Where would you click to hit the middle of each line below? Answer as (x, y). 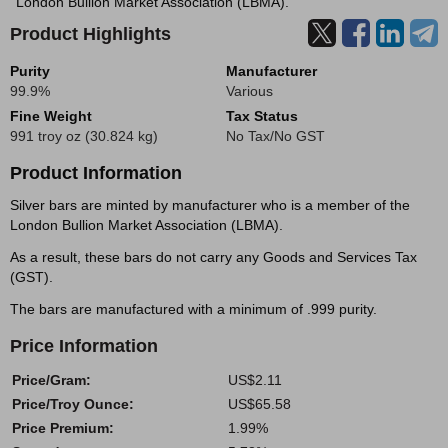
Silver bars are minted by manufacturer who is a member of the (210, 205)
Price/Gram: (51, 380)
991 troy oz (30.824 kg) (84, 136)
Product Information (96, 173)
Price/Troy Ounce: (73, 404)
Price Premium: (63, 428)
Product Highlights (90, 34)
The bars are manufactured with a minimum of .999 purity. (193, 309)
